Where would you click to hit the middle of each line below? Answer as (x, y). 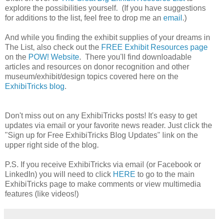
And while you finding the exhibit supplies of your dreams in (108, 37)
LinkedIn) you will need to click (59, 174)
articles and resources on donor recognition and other (97, 66)
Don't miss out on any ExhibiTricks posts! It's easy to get (101, 115)
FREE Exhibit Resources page (154, 47)
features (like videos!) (42, 194)
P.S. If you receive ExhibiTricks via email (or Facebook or (103, 164)
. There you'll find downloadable (135, 57)
